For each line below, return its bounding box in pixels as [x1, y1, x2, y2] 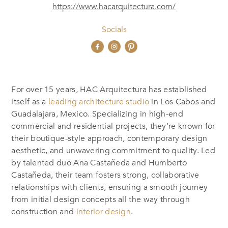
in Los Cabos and [149, 96, 216, 107]
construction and [11, 206, 76, 217]
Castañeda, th [11, 169, 63, 181]
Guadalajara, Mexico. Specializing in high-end [11, 108, 183, 120]
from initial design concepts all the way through [11, 193, 190, 205]
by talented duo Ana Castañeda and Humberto [11, 157, 187, 168]
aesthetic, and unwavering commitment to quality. [11, 145, 202, 156]
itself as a [11, 96, 49, 107]
